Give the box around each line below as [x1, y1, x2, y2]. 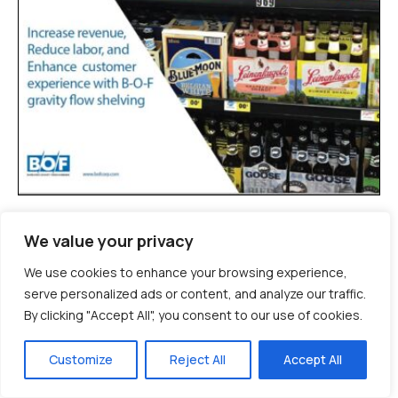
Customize [49, 351, 114, 368]
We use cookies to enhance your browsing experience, [24, 264, 347, 281]
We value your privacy [24, 230, 194, 251]
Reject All [170, 351, 227, 368]
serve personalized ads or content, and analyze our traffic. [24, 285, 366, 302]
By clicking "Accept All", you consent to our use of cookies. [24, 306, 362, 323]
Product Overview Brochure [18, 204, 311, 235]
